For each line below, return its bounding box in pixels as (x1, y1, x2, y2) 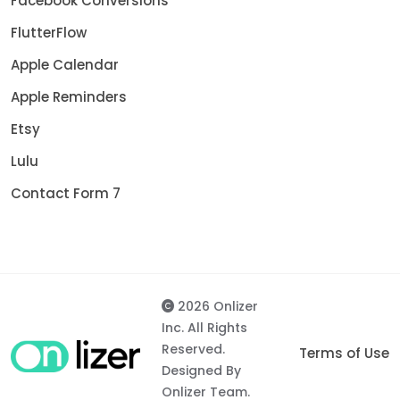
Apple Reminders (11, 87, 127, 106)
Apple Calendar (11, 54, 119, 74)
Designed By (162, 361, 242, 379)
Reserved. (162, 339, 226, 358)
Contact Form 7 (11, 183, 121, 203)
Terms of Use (299, 343, 389, 362)
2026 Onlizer (174, 296, 259, 315)
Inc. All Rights (162, 318, 248, 337)
